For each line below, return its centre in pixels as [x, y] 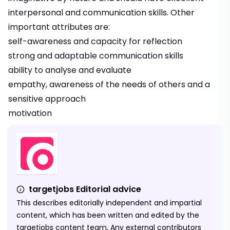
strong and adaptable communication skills [96, 56]
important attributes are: [59, 27]
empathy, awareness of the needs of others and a [109, 85]
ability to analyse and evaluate [70, 70]
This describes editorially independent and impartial [109, 203]
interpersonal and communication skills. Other [101, 13]
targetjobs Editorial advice [85, 189]
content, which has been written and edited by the [108, 215]
